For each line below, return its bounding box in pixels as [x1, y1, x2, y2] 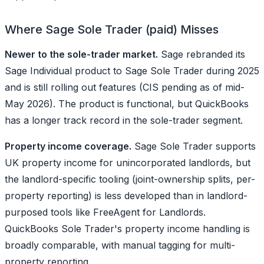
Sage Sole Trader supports [131, 140, 256, 152]
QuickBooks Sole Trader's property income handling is [5, 222, 250, 235]
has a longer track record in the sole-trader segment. [5, 114, 243, 126]
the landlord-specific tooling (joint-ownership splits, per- [5, 173, 255, 185]
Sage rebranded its [158, 48, 245, 60]
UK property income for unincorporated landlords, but [5, 156, 250, 169]
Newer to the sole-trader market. [5, 48, 158, 60]
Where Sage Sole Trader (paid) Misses [5, 22, 219, 37]
